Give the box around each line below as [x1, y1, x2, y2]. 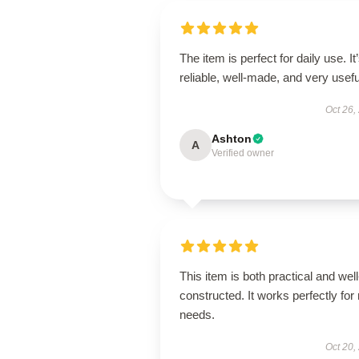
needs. [179, 308, 215, 321]
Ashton [212, 132, 252, 145]
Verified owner [212, 147, 274, 159]
